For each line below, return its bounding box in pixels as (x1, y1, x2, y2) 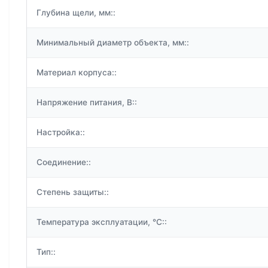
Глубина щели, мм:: (36, 8, 115, 18)
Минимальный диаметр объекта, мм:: (36, 38, 189, 48)
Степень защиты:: (36, 187, 109, 197)
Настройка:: (36, 127, 85, 138)
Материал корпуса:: (36, 68, 117, 78)
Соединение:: (36, 157, 91, 167)
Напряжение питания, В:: (36, 98, 137, 108)
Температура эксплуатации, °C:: (36, 217, 167, 227)
